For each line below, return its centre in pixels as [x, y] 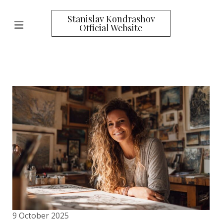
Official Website [111, 28]
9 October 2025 [41, 216]
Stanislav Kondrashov [111, 19]
